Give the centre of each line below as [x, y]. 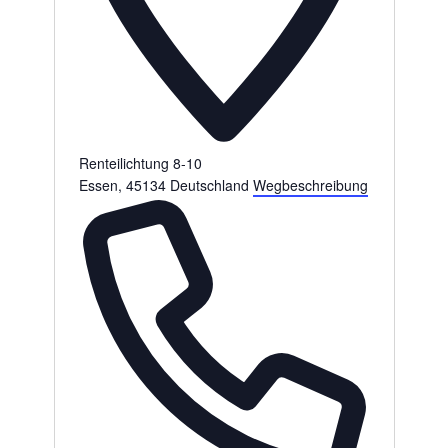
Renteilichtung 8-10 [140, 163]
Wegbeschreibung [310, 185]
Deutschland [209, 185]
